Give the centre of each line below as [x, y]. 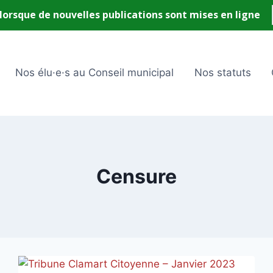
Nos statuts [222, 73]
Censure [136, 176]
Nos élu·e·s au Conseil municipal [94, 73]
